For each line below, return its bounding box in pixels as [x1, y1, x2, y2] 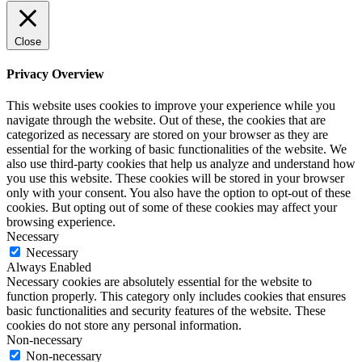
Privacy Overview [6, 67, 104, 82]
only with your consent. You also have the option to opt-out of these [6, 186, 351, 200]
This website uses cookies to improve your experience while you [6, 99, 335, 113]
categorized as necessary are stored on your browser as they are [6, 128, 328, 142]
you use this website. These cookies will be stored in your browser [6, 171, 344, 186]
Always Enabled [6, 260, 91, 275]
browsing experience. [6, 215, 116, 229]
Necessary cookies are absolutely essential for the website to [6, 275, 312, 289]
